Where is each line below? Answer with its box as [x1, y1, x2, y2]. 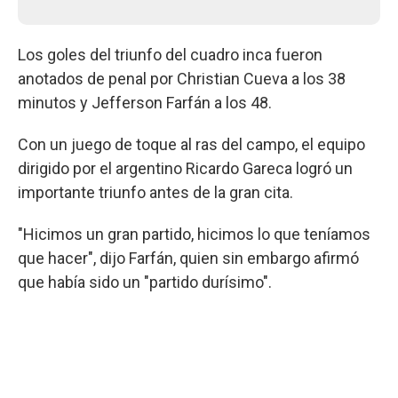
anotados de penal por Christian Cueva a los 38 [18, 68, 346, 88]
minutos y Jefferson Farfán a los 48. [18, 92, 272, 112]
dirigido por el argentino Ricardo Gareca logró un [18, 158, 353, 178]
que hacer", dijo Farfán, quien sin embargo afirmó [18, 248, 359, 267]
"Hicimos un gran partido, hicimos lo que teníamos [18, 224, 370, 243]
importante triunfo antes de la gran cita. [18, 182, 293, 202]
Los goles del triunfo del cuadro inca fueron [18, 44, 322, 64]
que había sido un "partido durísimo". [18, 272, 272, 291]
